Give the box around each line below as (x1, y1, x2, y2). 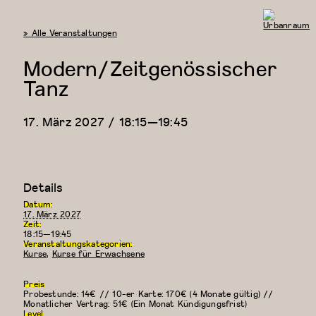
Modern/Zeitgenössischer (23, 52, 277, 84)
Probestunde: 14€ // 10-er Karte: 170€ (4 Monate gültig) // (23, 286, 274, 300)
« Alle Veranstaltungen (23, 26, 117, 39)
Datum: (23, 197, 53, 211)
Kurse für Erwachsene (51, 246, 145, 260)
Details (23, 178, 63, 196)
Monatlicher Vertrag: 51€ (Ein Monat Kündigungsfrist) (23, 296, 248, 310)
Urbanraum (262, 28, 310, 42)
